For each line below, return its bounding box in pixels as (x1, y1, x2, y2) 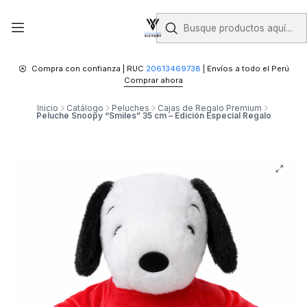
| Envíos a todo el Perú (200, 64, 289, 74)
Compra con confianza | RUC (31, 64, 146, 74)
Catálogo (66, 102, 103, 113)
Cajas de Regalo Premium (158, 102, 262, 113)
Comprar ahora (124, 75, 183, 85)
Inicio (37, 102, 58, 113)
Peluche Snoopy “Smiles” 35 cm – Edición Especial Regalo (36, 110, 271, 121)
